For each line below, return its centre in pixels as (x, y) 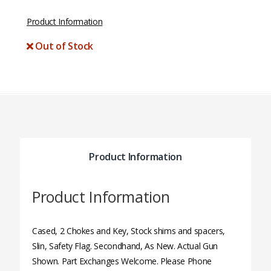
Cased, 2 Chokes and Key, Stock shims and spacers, (129, 231)
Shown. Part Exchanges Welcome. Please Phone (122, 261)
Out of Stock (63, 46)
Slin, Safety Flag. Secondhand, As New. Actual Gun (125, 246)
